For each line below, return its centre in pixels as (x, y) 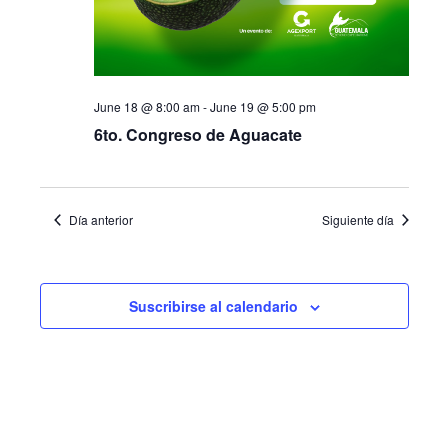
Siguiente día (357, 219)
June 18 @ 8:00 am (146, 106)
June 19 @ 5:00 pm (262, 106)
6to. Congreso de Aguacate (197, 134)
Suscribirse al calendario (213, 306)
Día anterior (100, 219)
